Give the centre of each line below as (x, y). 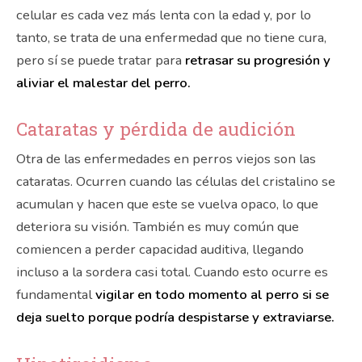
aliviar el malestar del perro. (103, 82)
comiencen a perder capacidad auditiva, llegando (160, 250)
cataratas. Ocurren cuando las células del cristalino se (176, 182)
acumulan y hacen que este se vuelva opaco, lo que (167, 204)
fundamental (56, 295)
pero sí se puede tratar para (99, 60)
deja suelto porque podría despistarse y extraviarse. (175, 318)
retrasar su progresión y (256, 60)
